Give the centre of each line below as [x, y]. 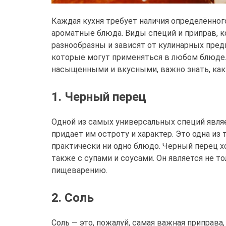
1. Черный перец [99, 97]
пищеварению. [79, 170]
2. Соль [73, 197]
